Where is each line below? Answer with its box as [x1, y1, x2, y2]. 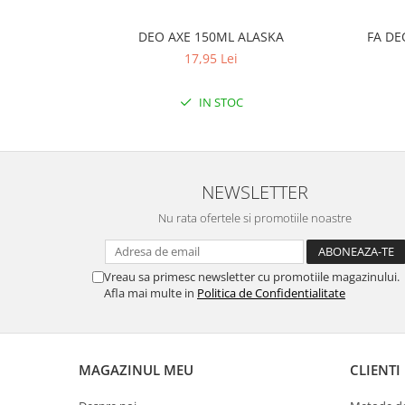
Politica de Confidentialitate [197, 285, 345, 301]
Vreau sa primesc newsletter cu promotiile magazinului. [104, 268, 400, 285]
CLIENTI [350, 361, 400, 379]
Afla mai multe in [104, 285, 197, 301]
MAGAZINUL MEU [79, 361, 193, 379]
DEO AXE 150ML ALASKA [138, 28, 284, 45]
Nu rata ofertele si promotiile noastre [158, 210, 352, 226]
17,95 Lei [184, 50, 238, 67]
